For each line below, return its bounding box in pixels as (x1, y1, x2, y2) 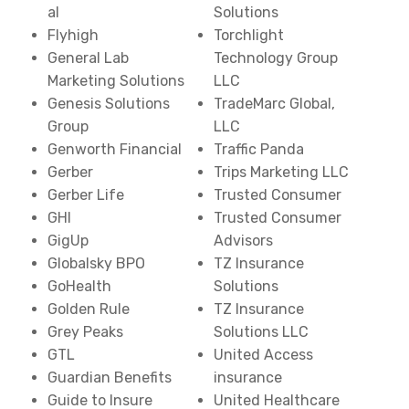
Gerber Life (47, 186, 125, 204)
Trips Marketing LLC (214, 163, 349, 181)
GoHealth (47, 278, 112, 295)
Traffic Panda (214, 141, 304, 158)
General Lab (47, 49, 130, 67)
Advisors (214, 232, 273, 249)
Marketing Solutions (47, 72, 185, 89)
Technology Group (214, 49, 338, 67)
